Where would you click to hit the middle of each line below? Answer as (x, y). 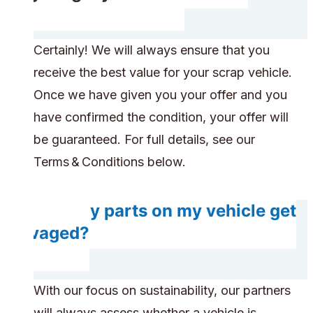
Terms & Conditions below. (110, 162)
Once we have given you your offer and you (160, 95)
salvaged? (48, 233)
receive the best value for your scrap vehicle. (163, 73)
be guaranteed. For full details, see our (144, 140)
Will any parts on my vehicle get (165, 211)
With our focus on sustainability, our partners (162, 291)
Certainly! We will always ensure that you (152, 50)
